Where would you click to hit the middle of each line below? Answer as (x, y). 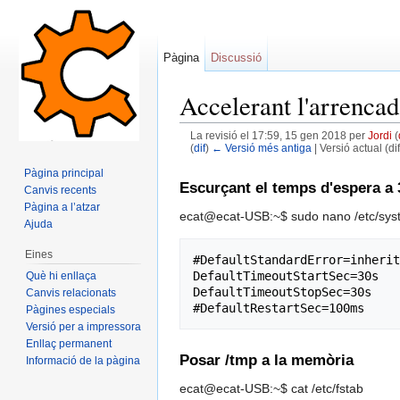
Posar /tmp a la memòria (267, 361)
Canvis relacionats (71, 292)
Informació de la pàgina (83, 360)
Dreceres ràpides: (232, 162)
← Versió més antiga (261, 148)
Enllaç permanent (68, 343)
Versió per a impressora (83, 326)
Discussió (237, 58)
